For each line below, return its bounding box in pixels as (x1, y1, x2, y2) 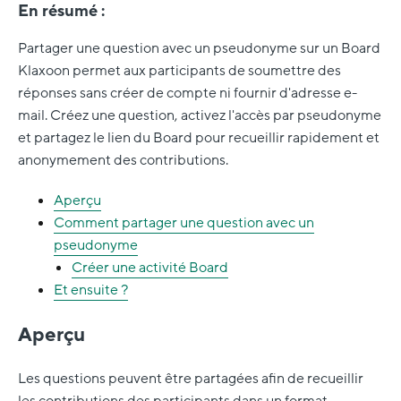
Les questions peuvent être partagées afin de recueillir (18, 368, 363, 388)
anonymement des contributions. (18, 150, 228, 171)
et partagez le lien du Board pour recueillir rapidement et (18, 128, 380, 149)
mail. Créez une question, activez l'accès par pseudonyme (18, 106, 381, 126)
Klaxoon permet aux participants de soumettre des (18, 61, 341, 81)
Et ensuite (54, 280, 118, 301)
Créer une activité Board (72, 258, 228, 278)
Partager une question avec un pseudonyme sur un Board (18, 38, 380, 59)
